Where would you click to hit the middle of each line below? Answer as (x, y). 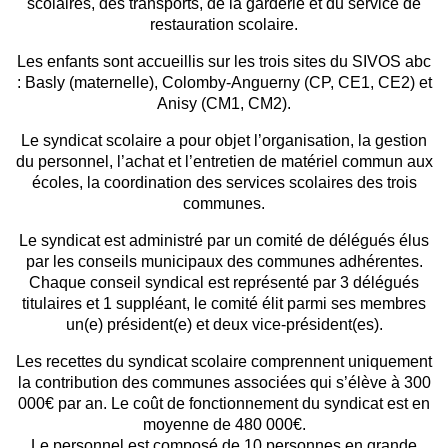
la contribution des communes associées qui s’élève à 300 (224, 382)
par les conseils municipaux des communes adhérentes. (224, 261)
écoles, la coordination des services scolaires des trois (224, 182)
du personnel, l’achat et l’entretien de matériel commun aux (224, 161)
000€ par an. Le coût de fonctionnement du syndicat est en (224, 403)
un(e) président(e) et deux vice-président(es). (224, 324)
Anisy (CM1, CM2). (224, 103)
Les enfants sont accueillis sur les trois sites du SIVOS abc (224, 61)
